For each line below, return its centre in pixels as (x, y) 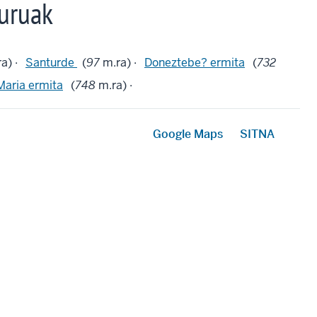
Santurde (51, 62)
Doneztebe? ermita (195, 62)
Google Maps (188, 134)
